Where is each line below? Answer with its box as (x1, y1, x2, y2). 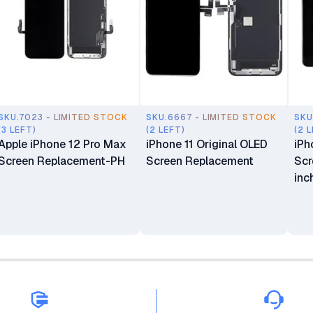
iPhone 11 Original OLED (146, 137, 268, 152)
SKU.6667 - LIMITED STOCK (146, 112, 277, 123)
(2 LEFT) (146, 124, 185, 136)
